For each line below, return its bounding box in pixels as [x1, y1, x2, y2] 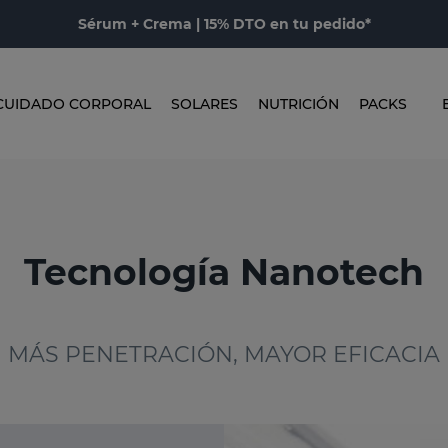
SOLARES [171, 94, 238, 113]
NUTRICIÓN [258, 94, 339, 113]
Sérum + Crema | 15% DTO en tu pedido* [77, 15, 371, 33]
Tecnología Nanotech [24, 250, 424, 295]
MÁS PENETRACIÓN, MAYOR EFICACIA [8, 341, 440, 369]
